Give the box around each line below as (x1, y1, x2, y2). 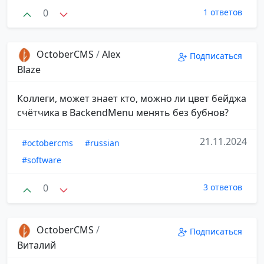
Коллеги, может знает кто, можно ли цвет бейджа (17, 92, 246, 105)
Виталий (17, 239, 56, 252)
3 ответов (203, 181, 242, 193)
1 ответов (203, 6, 242, 18)
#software (22, 154, 61, 166)
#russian (85, 137, 120, 149)
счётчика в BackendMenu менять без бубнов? (17, 106, 229, 120)
